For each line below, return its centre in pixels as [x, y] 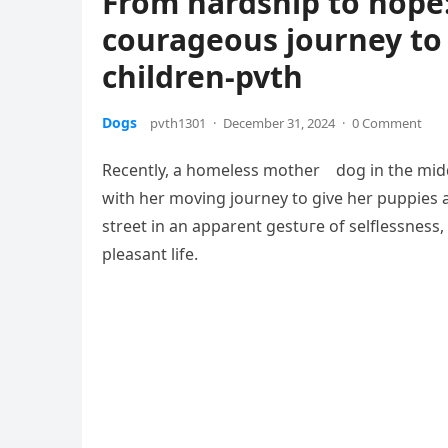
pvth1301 [178, 123]
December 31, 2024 [279, 123]
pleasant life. [150, 254]
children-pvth [202, 77]
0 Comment [387, 123]
